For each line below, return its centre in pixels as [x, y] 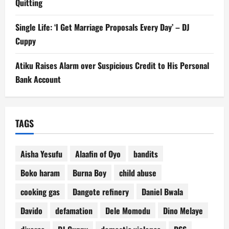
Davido [31, 210]
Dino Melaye [183, 210]
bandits [146, 154]
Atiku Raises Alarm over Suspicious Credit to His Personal [112, 66]
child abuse [138, 173]
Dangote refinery [101, 191]
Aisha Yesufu [41, 154]
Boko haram [40, 173]
